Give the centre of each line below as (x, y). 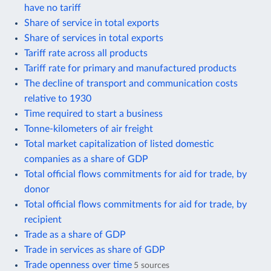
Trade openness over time (78, 265)
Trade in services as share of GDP (95, 250)
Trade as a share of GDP (75, 234)
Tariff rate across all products (86, 53)
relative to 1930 (58, 98)
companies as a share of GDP (86, 159)
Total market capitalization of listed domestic (119, 144)
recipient (43, 219)
